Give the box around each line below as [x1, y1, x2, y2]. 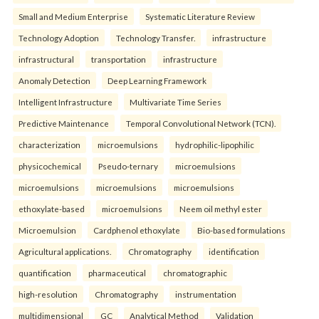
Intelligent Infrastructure [19, 97, 113, 107]
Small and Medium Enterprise [19, 11, 128, 21]
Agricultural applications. [19, 246, 111, 256]
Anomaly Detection [19, 75, 90, 85]
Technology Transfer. [116, 33, 195, 43]
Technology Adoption [19, 33, 99, 43]
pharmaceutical [88, 268, 146, 278]
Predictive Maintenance [19, 118, 109, 128]
